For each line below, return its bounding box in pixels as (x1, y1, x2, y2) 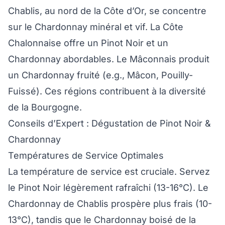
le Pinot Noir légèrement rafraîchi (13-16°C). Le (8, 182, 208, 193)
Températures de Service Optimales (8, 150, 164, 161)
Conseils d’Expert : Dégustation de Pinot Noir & (8, 118, 211, 129)
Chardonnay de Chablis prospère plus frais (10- (8, 198, 212, 209)
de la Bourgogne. (8, 102, 82, 113)
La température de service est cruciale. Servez (8, 166, 210, 177)
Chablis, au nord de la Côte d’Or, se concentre (8, 6, 206, 17)
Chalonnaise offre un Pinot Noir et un (8, 38, 168, 49)
